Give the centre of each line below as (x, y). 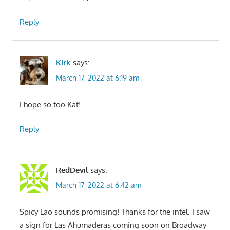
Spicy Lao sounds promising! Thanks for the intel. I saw (114, 212)
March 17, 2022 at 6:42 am (98, 185)
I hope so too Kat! (50, 104)
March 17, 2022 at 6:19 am (97, 78)
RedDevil (72, 170)
